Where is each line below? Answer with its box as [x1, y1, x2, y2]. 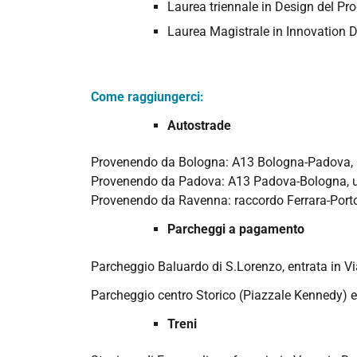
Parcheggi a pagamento [167, 222, 304, 237]
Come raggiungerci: [91, 88, 204, 104]
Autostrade [167, 117, 231, 133]
